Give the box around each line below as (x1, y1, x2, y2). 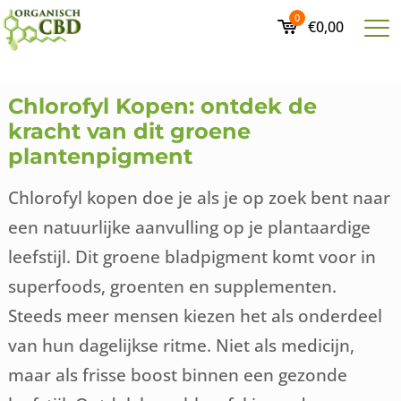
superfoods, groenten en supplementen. (8, 275, 337, 297)
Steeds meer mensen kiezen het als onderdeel (8, 304, 383, 327)
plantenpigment (8, 143, 193, 169)
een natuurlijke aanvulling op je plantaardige (8, 216, 371, 238)
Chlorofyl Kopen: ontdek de (8, 93, 318, 119)
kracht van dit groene (8, 118, 252, 144)
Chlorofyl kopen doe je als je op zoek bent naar (8, 186, 391, 209)
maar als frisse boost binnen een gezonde (8, 363, 348, 386)
